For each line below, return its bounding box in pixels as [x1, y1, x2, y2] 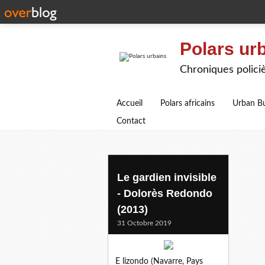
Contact [117, 117, 146, 125]
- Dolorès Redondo [117, 187, 212, 199]
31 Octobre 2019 [117, 219, 172, 227]
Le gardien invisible [117, 171, 216, 183]
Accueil [117, 99, 143, 108]
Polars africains [160, 99, 215, 108]
